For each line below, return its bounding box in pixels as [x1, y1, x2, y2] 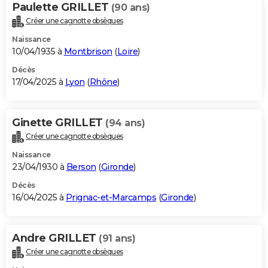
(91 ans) [99, 232, 135, 244]
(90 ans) [111, 2, 150, 14]
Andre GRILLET [12, 231, 99, 245]
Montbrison [63, 46, 112, 57]
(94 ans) [105, 117, 145, 129]
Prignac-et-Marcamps [65, 191, 156, 203]
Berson [66, 161, 96, 172]
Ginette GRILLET [12, 116, 105, 130]
